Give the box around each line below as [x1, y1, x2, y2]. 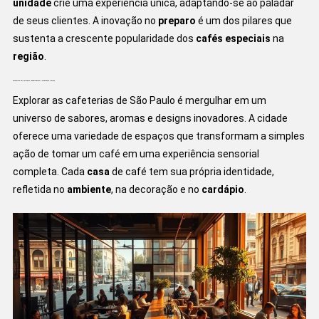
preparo [157, 15, 196, 27]
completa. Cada [12, 166, 87, 178]
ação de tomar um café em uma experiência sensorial [12, 148, 259, 160]
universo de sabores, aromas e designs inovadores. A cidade [12, 113, 288, 125]
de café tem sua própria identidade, [109, 166, 274, 178]
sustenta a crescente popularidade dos [12, 33, 196, 45]
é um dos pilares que [195, 15, 292, 27]
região [12, 51, 44, 63]
